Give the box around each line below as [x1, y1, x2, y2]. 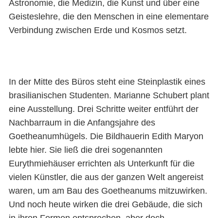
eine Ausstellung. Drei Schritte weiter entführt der [8, 104, 199, 114]
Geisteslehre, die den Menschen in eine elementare [8, 12, 209, 22]
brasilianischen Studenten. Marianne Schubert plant [8, 90, 209, 100]
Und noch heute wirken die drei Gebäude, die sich [8, 199, 202, 209]
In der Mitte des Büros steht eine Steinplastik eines [8, 76, 205, 87]
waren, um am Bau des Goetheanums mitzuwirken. [8, 185, 207, 196]
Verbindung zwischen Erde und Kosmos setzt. [8, 25, 187, 36]
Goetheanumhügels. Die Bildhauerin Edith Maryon [8, 131, 203, 141]
